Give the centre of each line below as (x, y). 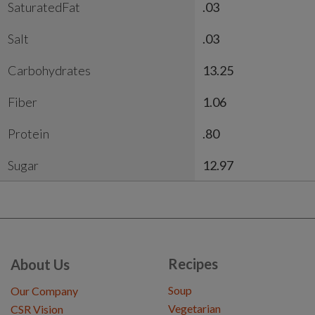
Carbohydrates (49, 71)
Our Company (44, 291)
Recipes (193, 264)
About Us (40, 265)
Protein (28, 134)
